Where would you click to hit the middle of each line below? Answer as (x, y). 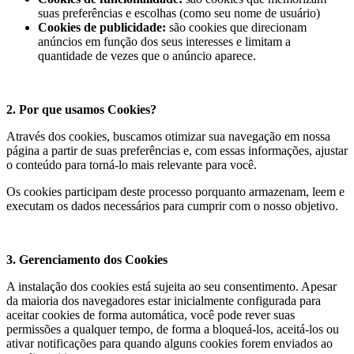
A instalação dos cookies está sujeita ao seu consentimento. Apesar (171, 286)
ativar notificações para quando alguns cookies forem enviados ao (169, 343)
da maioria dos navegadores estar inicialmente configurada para (164, 301)
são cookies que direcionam (236, 27)
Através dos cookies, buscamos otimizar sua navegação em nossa (168, 136)
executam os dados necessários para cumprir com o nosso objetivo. (172, 206)
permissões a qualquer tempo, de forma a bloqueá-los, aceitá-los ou (173, 329)
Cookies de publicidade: (102, 27)
